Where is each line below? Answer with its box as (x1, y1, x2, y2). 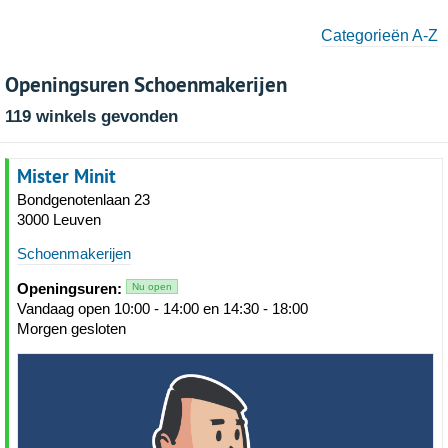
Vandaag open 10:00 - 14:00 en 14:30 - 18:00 (17, 300, 308, 317)
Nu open (132, 281, 172, 292)
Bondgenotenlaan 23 (17, 191, 150, 208)
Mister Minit (17, 163, 116, 189)
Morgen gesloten (17, 320, 126, 337)
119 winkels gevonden (5, 107, 178, 126)
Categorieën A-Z (321, 27, 438, 44)
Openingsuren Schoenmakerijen (5, 70, 287, 98)
